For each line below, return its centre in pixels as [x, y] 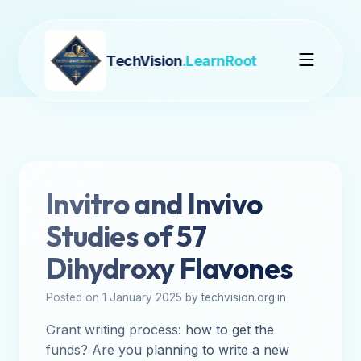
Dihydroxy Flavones [170, 268]
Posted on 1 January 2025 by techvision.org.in [166, 297]
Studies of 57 [126, 236]
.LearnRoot [219, 60]
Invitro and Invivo [154, 204]
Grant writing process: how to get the [160, 330]
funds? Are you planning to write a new [168, 350]
